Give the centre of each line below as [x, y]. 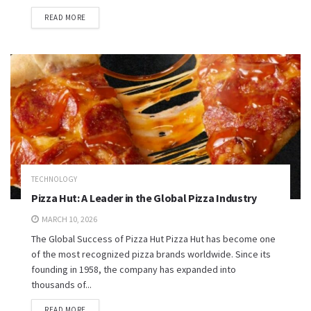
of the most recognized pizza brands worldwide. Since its [151, 254]
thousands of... [61, 285]
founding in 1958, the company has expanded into [134, 269]
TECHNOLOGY [54, 179]
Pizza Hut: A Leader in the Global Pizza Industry [144, 198]
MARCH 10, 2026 [69, 219]
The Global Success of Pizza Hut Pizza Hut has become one [153, 239]
